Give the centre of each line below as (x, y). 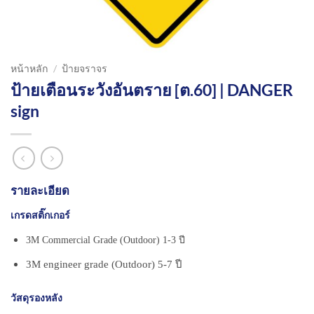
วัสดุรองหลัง (36, 298)
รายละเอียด (40, 190)
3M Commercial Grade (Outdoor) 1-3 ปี (105, 240)
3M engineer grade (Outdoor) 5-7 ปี (104, 265)
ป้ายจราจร (85, 68)
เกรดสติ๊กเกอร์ (40, 216)
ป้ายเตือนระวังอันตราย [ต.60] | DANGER (152, 90)
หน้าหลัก (29, 68)
